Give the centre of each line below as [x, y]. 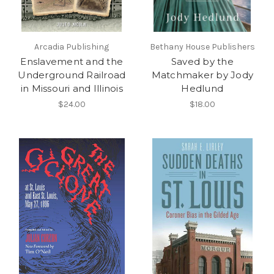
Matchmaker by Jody [202, 75]
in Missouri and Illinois [72, 89]
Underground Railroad [72, 75]
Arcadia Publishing [72, 47]
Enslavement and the [72, 62]
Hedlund [202, 89]
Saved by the [202, 62]
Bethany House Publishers [202, 47]
